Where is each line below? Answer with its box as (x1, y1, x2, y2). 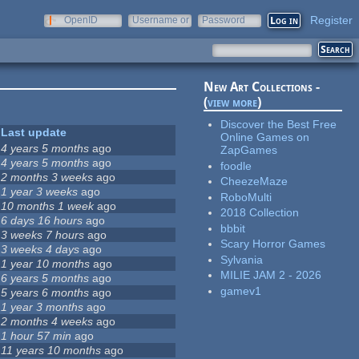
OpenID (64, 14, 98, 26)
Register (310, 14, 353, 26)
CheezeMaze (220, 175, 288, 188)
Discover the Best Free (220, 118, 337, 131)
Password (202, 14, 245, 26)
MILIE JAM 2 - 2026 (220, 268, 322, 282)
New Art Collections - (204, 79, 321, 95)
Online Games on (220, 131, 310, 144)
